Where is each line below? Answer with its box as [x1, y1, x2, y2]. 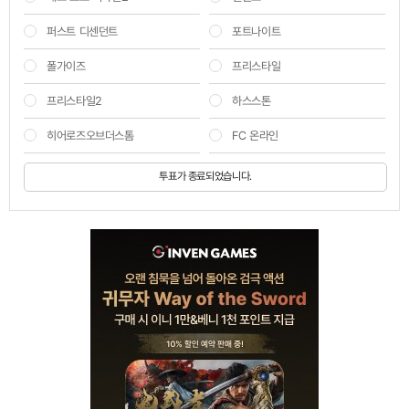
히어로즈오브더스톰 [47, 128, 134, 142]
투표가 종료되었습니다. [159, 169, 252, 183]
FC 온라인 [232, 128, 278, 142]
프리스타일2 [47, 93, 102, 108]
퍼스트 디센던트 [47, 24, 118, 38]
